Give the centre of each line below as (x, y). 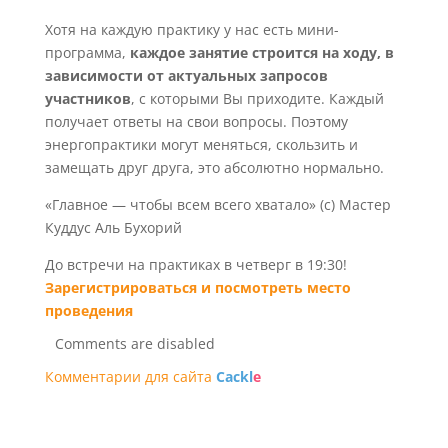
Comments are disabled (134, 343)
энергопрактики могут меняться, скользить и (201, 144)
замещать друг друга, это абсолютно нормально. (214, 167)
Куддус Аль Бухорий (113, 227)
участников (87, 98)
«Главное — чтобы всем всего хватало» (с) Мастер (217, 204)
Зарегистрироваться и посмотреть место (197, 287)
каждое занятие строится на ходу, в (261, 52)
